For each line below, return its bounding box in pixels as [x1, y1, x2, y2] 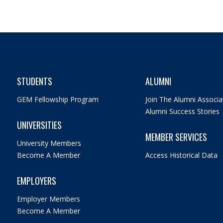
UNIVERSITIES [16, 118, 62, 131]
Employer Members [16, 194, 80, 204]
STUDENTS [16, 74, 52, 88]
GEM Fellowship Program [16, 94, 99, 104]
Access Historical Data [145, 150, 218, 160]
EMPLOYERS [16, 174, 56, 187]
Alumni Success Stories [145, 106, 220, 116]
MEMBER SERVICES [145, 130, 207, 143]
